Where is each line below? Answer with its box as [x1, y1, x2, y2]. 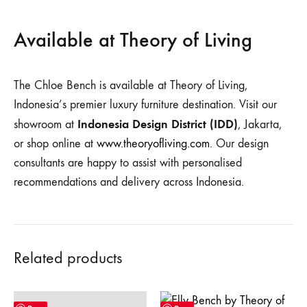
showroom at [14, 116, 77, 132]
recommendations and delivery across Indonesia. [14, 174, 244, 189]
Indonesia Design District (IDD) [77, 116, 238, 132]
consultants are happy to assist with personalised [14, 155, 242, 170]
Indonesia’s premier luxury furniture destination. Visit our [14, 97, 277, 112]
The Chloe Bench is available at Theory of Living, [14, 77, 247, 93]
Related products [14, 247, 122, 267]
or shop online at [14, 136, 97, 151]
